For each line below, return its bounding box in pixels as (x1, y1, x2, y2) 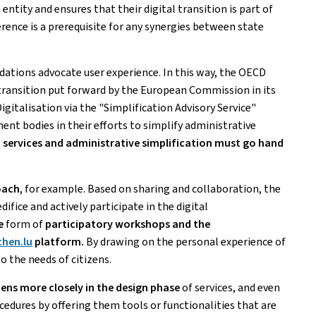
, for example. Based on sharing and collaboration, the (19, 181, 281, 196)
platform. (32, 234, 84, 249)
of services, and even (181, 280, 280, 295)
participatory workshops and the (44, 217, 210, 231)
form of (5, 217, 45, 231)
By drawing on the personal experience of (83, 234, 286, 249)
